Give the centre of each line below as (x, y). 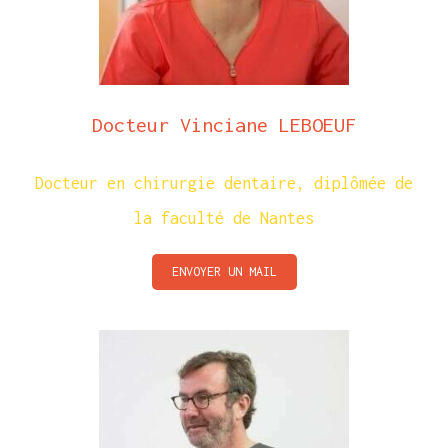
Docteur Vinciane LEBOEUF (224, 124)
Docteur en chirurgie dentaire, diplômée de (224, 182)
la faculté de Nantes (224, 217)
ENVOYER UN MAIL (224, 271)
